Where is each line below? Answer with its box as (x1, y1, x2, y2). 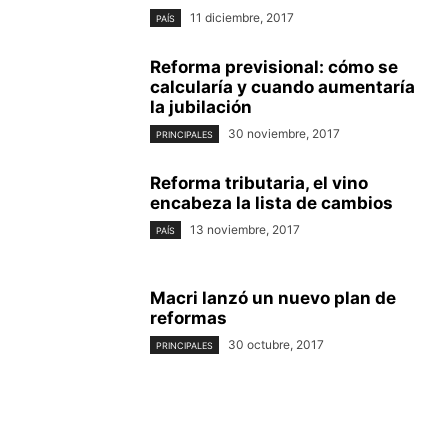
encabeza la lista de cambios (150, 192, 393, 213)
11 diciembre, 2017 (190, 9, 294, 25)
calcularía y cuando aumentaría (150, 76, 415, 97)
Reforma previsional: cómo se (150, 56, 398, 77)
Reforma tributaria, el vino (150, 172, 368, 193)
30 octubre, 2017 (228, 336, 324, 352)
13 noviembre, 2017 (190, 221, 300, 237)
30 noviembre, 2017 (228, 125, 340, 141)
